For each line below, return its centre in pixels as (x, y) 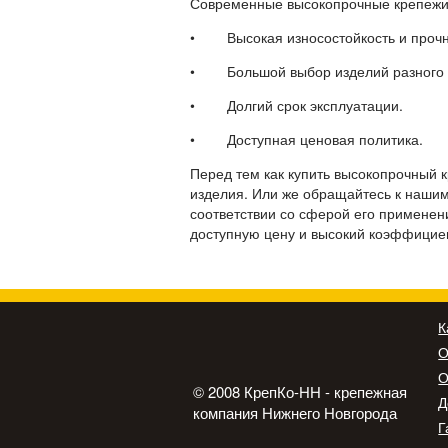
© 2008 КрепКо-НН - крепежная (299, 391)
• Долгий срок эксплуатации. (298, 105)
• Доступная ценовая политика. (308, 139)
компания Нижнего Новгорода (294, 412)
